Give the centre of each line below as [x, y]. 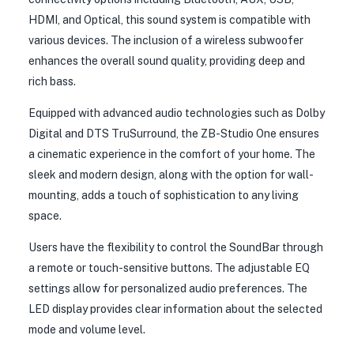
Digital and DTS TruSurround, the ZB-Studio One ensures [174, 133]
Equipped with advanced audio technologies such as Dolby [177, 113]
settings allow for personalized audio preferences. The [168, 288]
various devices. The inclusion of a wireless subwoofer [166, 40]
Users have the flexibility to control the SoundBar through [176, 247]
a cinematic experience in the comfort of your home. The [172, 154]
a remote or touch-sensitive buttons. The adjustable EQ [169, 267]
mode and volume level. [87, 329]
